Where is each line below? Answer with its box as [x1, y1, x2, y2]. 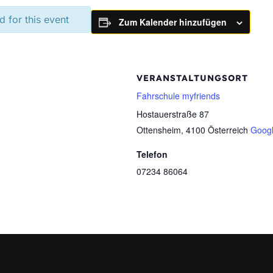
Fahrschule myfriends [136, 90, 220, 102]
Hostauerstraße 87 [136, 108, 209, 120]
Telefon [136, 148, 168, 160]
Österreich [208, 124, 248, 136]
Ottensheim [136, 124, 181, 136]
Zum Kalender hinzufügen [119, 16, 227, 28]
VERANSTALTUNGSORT [136, 73, 248, 83]
